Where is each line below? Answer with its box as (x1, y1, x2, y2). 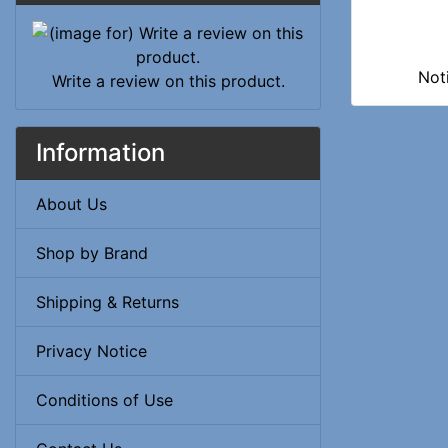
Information (36, 137, 165, 167)
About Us (36, 193, 107, 214)
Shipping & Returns (36, 291, 179, 312)
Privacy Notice (36, 340, 147, 361)
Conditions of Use (36, 389, 173, 410)
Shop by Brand (36, 242, 148, 263)
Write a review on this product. (51, 70, 285, 91)
